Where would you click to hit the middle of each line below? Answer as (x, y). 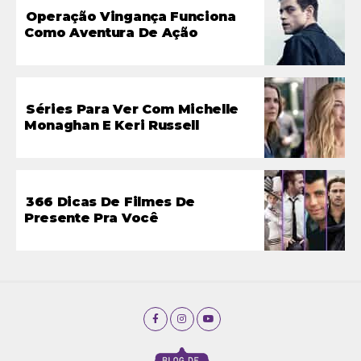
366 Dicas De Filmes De (110, 201)
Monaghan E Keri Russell (112, 125)
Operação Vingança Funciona (131, 16)
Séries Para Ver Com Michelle (133, 109)
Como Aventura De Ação (111, 32)
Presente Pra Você (91, 218)
